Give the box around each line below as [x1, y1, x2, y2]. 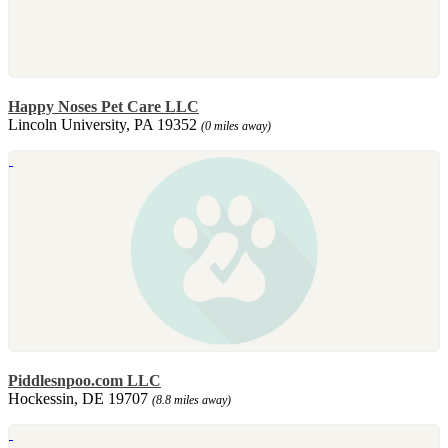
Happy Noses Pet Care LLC [8, 97, 199, 115]
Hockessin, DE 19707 [8, 389, 152, 407]
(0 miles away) [201, 118, 271, 133]
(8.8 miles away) [152, 392, 231, 407]
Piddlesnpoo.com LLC [8, 371, 161, 389]
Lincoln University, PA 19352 [8, 115, 201, 133]
